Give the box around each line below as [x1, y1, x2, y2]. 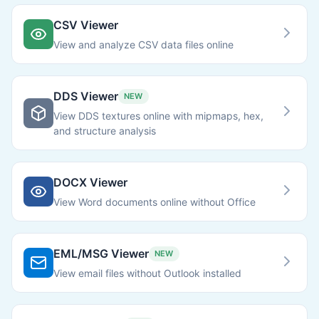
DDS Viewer [53, 89, 118, 103]
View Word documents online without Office [53, 196, 256, 208]
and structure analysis [53, 125, 156, 137]
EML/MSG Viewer [53, 246, 149, 261]
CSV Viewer [53, 18, 118, 32]
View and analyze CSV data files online [53, 38, 234, 51]
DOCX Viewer [53, 175, 127, 189]
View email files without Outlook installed [53, 267, 241, 279]
